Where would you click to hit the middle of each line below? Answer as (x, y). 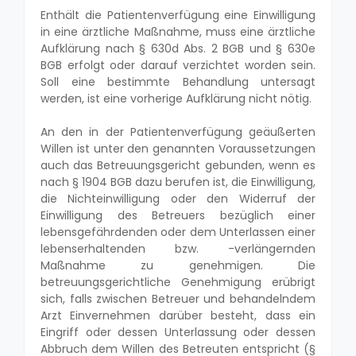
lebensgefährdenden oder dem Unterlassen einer (178, 232)
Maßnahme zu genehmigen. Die (178, 265)
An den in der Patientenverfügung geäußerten (178, 132)
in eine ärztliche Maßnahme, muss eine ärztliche (178, 31)
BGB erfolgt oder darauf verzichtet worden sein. (178, 65)
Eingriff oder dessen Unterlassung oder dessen (178, 332)
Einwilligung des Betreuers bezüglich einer (178, 215)
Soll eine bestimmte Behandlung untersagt (178, 81)
